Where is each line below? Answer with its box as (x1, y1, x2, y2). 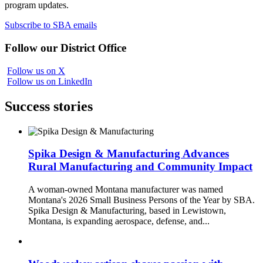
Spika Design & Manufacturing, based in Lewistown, (28, 205, 226, 215)
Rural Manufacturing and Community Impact (28, 160, 252, 173)
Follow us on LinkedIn (7, 76, 92, 86)
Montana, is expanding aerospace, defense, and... (28, 215, 210, 226)
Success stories (5, 98, 93, 114)
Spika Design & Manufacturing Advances (28, 147, 229, 160)
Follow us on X (7, 65, 65, 76)
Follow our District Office (5, 41, 126, 54)
